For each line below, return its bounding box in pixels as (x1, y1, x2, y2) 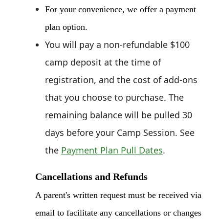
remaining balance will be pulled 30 (45, 109, 192, 121)
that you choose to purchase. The (45, 91, 184, 103)
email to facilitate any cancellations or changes (35, 207, 201, 218)
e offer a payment (133, 4, 196, 14)
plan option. (45, 22, 88, 32)
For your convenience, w (45, 4, 133, 14)
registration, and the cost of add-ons (45, 73, 197, 86)
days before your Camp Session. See (45, 126, 195, 138)
